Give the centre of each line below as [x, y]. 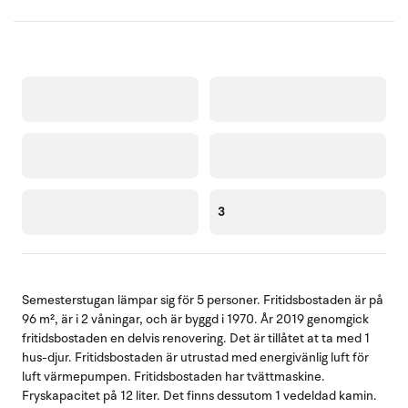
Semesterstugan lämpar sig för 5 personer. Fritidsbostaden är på [203, 300]
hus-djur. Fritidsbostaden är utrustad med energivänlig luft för [195, 357]
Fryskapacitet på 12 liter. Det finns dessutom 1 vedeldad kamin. [199, 395]
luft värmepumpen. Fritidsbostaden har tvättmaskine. [173, 376]
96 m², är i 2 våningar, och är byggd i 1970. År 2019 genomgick [195, 319]
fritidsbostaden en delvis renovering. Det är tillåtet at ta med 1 [196, 338]
